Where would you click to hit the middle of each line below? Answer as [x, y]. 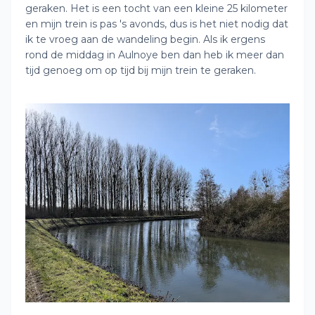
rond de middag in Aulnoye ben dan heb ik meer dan [155, 55]
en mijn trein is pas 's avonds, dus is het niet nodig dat [157, 24]
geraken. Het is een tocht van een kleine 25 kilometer [156, 8]
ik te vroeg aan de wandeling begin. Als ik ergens [145, 39]
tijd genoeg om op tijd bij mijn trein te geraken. [141, 70]
